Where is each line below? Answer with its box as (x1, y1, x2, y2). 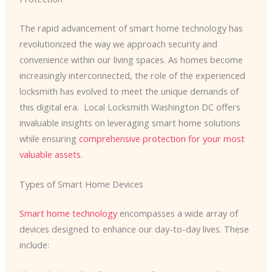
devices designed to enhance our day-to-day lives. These (19, 222, 249, 235)
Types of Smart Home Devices (19, 177, 143, 190)
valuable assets (19, 148, 81, 160)
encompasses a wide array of (117, 206, 238, 219)
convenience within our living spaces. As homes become (19, 53, 243, 66)
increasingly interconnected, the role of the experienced (19, 69, 245, 81)
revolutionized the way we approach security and (19, 37, 217, 50)
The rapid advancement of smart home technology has (19, 21, 243, 34)
